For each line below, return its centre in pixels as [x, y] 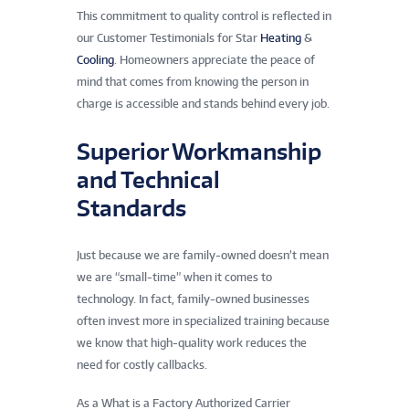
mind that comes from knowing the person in [193, 81]
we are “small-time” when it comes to [174, 277]
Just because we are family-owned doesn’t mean [203, 255]
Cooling [95, 59]
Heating [281, 37]
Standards [131, 207]
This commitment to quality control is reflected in [204, 16]
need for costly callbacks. [142, 364]
